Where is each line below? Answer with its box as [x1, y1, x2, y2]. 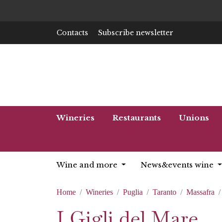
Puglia [123, 188, 143, 196]
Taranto [153, 188, 176, 196]
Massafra [186, 188, 215, 196]
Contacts [56, 28, 88, 37]
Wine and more [56, 160, 119, 169]
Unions [179, 113, 209, 122]
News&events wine [140, 160, 216, 169]
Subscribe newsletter [98, 28, 173, 37]
